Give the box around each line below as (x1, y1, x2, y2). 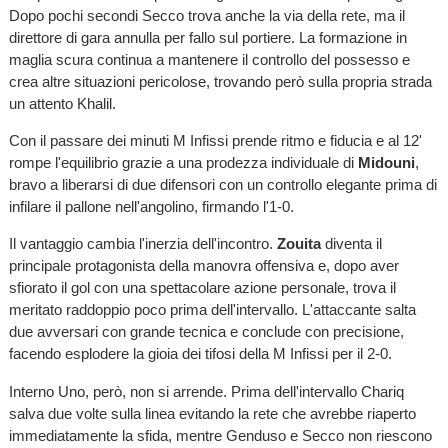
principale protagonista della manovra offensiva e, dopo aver (8, 257, 399, 275)
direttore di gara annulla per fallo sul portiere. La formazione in (8, 28, 407, 46)
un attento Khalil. (8, 94, 116, 112)
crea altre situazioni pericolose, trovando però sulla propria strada (8, 72, 432, 90)
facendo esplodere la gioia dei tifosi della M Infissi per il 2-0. (8, 345, 392, 363)
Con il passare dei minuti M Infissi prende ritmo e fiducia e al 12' (8, 132, 422, 150)
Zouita (276, 235, 321, 253)
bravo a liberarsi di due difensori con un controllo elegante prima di (8, 176, 437, 194)
